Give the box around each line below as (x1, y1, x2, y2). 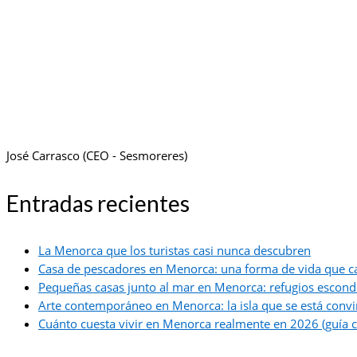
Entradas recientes (6, 190, 190, 218)
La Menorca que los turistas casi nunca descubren (38, 242, 311, 259)
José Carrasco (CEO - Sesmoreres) (6, 147, 190, 164)
